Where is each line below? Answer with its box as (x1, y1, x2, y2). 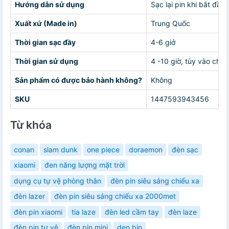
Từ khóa (10, 119, 52, 131)
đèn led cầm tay (105, 207, 159, 216)
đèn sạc (172, 145, 198, 154)
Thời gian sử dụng (15, 57, 78, 65)
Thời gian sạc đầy (15, 38, 76, 47)
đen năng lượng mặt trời (44, 161, 125, 170)
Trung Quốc (151, 19, 190, 28)
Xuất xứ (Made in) (15, 19, 77, 28)
